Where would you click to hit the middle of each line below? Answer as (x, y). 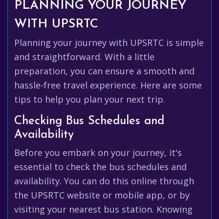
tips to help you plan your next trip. (90, 99)
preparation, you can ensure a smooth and (104, 71)
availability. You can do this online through (104, 181)
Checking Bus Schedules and (89, 121)
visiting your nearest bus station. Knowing (103, 209)
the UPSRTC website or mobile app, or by (102, 195)
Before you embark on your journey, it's (98, 153)
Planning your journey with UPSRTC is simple (109, 43)
